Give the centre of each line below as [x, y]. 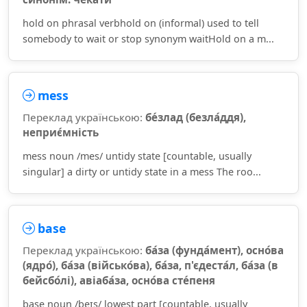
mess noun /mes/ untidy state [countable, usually [137, 156]
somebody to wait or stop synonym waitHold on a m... [148, 39]
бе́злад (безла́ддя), [196, 117]
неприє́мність [61, 132]
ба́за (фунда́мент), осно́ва [214, 250]
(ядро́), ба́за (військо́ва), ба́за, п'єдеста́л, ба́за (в [150, 265]
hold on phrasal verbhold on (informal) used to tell [141, 23]
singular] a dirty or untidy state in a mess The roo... [142, 172]
